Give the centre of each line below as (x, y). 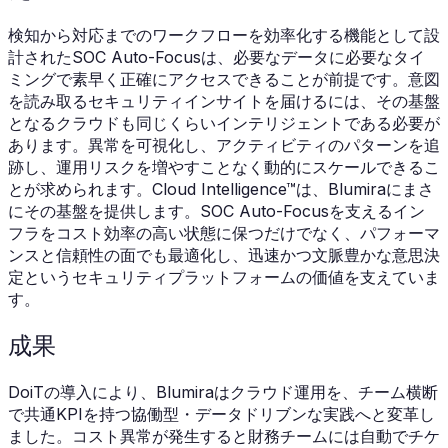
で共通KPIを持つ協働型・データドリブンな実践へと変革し (221, 414)
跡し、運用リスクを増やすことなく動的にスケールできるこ (224, 166)
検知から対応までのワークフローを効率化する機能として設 (224, 34)
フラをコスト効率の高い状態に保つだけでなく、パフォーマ (224, 232)
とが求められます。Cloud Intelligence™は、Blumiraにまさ (221, 188)
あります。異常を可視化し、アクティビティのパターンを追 (224, 144)
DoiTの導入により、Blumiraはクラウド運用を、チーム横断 (223, 392)
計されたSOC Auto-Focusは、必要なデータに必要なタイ (216, 56)
